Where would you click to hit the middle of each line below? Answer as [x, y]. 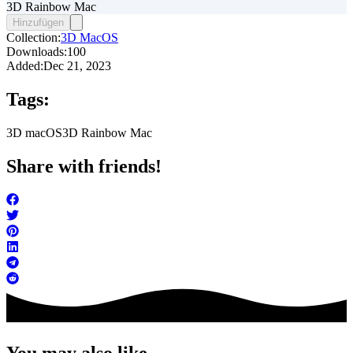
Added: [25, 66]
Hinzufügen [38, 23]
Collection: [33, 38]
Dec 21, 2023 [77, 66]
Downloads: [37, 52]
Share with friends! [84, 167]
